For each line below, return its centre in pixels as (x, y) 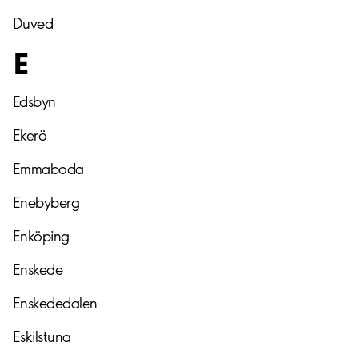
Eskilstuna (42, 337)
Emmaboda (48, 169)
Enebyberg (46, 203)
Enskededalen (55, 304)
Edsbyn (34, 102)
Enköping (41, 237)
